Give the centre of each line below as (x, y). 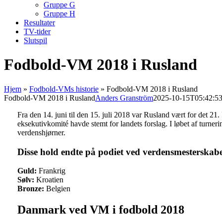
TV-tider (37, 31)
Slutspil (35, 40)
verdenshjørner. (41, 132)
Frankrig (51, 171)
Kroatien (49, 180)
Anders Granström (124, 98)
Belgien (57, 189)
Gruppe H (59, 14)
